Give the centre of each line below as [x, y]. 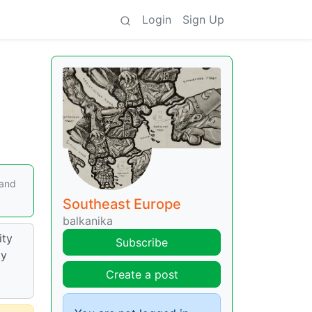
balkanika [88, 220]
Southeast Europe [122, 204]
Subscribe [142, 242]
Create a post [142, 274]
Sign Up [203, 19]
